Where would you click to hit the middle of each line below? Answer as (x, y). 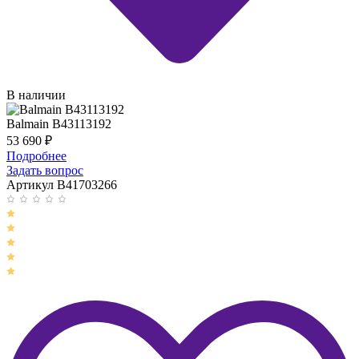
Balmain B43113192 (59, 124)
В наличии (36, 95)
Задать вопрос (45, 171)
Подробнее (36, 156)
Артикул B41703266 (62, 185)
